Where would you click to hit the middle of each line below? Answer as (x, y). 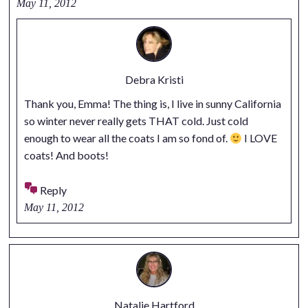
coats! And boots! (66, 155)
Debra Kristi (154, 80)
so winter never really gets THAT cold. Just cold (136, 121)
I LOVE (259, 138)
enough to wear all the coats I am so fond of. (126, 138)
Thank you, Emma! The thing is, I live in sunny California (152, 104)
